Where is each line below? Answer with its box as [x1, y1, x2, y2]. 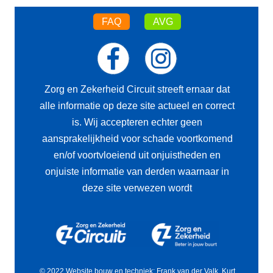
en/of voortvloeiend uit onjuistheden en [54, 149, 221, 160]
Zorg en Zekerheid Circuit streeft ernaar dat [44, 83, 230, 94]
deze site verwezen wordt [82, 182, 192, 193]
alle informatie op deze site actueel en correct [40, 100, 235, 111]
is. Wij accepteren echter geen [72, 116, 202, 127]
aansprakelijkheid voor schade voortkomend [41, 133, 233, 144]
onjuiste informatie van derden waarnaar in [45, 166, 229, 177]
